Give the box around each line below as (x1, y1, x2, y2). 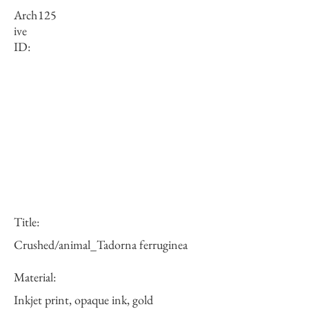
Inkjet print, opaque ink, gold (14, 292, 153, 308)
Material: (14, 269, 56, 285)
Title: (14, 214, 39, 230)
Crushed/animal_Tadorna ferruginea (14, 237, 188, 252)
